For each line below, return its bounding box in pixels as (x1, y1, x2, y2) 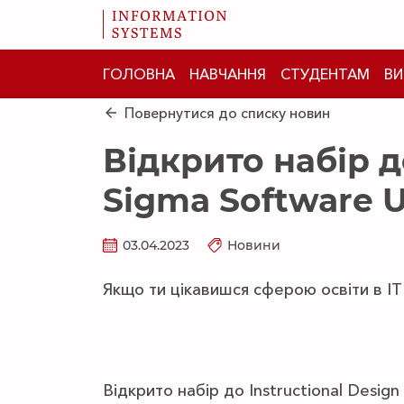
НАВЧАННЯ (189, 65, 266, 83)
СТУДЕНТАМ (280, 65, 370, 83)
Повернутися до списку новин (124, 104, 330, 122)
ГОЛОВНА (103, 65, 175, 83)
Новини (227, 237, 280, 253)
